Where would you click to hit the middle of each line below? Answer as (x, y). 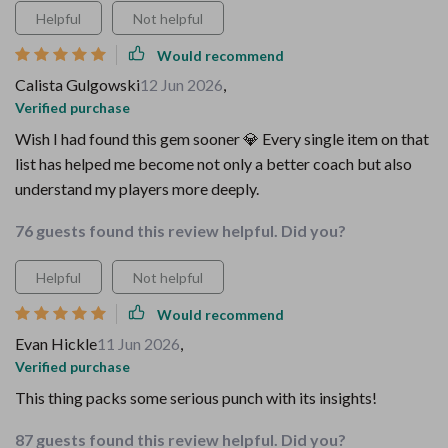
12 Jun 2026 (181, 84)
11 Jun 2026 (138, 343)
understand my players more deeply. (137, 188)
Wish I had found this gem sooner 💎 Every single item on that (222, 138)
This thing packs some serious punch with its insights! (196, 397)
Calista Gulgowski (77, 84)
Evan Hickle (56, 343)
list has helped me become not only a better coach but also (213, 163)
